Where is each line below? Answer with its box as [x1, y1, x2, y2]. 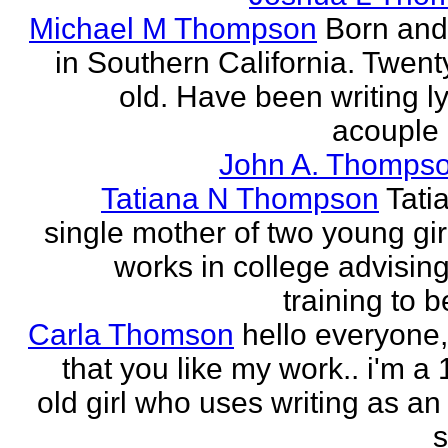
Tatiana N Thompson [101, 182, 379, 215]
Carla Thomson [28, 318, 234, 351]
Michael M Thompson [29, 12, 317, 45]
